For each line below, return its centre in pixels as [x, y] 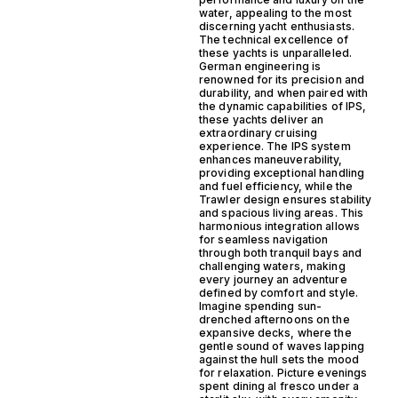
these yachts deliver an [262, 120]
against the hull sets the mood [279, 360]
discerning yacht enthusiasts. [277, 27]
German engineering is [260, 67]
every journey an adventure [273, 280]
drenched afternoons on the [275, 320]
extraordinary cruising [259, 133]
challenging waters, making [272, 267]
